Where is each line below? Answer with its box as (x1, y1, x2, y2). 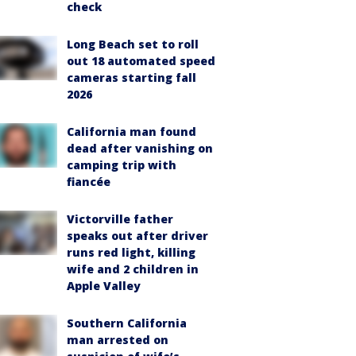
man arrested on (67, 332, 168, 347)
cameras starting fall (67, 70, 196, 85)
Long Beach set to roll (67, 37, 199, 52)
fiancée (67, 174, 110, 189)
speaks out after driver (67, 228, 208, 243)
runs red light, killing (67, 245, 195, 260)
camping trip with (67, 157, 176, 172)
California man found (67, 124, 196, 139)
